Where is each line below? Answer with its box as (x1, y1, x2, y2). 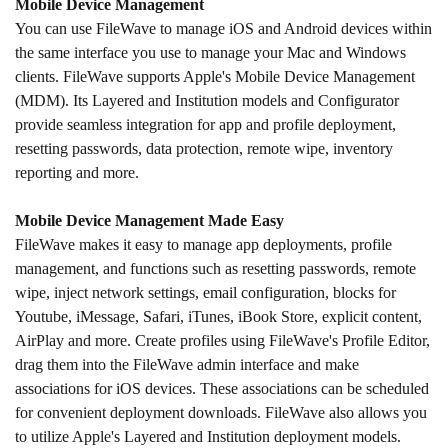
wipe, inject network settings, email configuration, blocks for (15, 283, 396, 301)
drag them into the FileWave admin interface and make (15, 355, 359, 373)
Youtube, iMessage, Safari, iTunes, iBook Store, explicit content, (15, 307, 422, 325)
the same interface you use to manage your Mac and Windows (15, 43, 406, 61)
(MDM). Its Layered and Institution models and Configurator (15, 91, 399, 109)
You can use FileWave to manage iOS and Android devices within (15, 19, 432, 37)
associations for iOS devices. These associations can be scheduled (15, 379, 429, 397)
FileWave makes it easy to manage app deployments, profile (15, 235, 392, 253)
